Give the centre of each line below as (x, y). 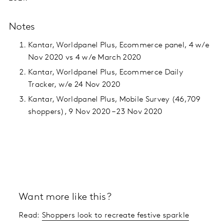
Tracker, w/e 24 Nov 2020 (74, 85)
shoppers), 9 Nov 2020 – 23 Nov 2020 (95, 112)
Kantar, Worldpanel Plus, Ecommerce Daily (106, 73)
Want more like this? (65, 198)
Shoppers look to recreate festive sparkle (115, 216)
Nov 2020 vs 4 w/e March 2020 (85, 58)
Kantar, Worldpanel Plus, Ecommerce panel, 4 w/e (119, 46)
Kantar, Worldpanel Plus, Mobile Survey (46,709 (114, 100)
